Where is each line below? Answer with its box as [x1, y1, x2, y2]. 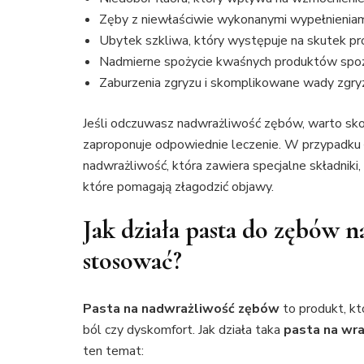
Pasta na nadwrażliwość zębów [83, 299, 279, 318]
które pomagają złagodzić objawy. [83, 178, 274, 197]
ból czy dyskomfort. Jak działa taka [83, 320, 284, 339]
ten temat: [83, 341, 144, 360]
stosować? [83, 245, 182, 277]
